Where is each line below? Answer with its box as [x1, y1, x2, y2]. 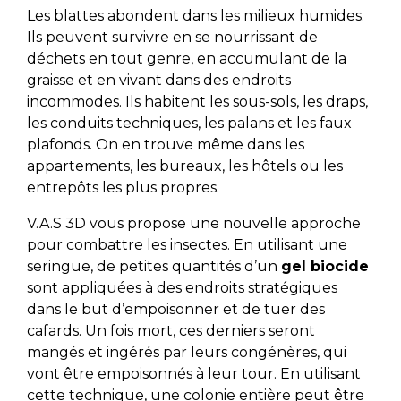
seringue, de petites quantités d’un [26, 258, 281, 276]
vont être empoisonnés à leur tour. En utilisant [26, 365, 361, 383]
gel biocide [280, 258, 369, 276]
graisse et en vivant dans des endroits [26, 72, 291, 90]
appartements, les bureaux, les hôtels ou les [26, 158, 343, 175]
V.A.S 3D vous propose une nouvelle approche [26, 215, 361, 233]
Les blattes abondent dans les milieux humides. [26, 7, 364, 25]
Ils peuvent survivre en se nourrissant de [26, 29, 318, 47]
